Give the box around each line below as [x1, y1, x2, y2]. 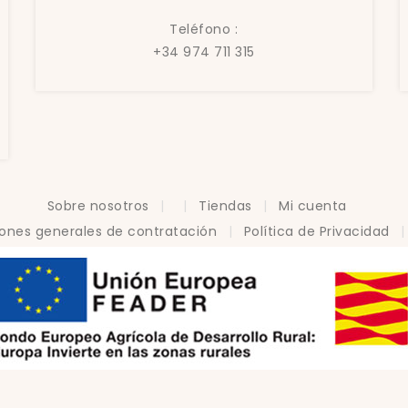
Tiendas [199, 197, 256, 215]
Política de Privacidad [243, 222, 393, 240]
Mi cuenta [279, 197, 347, 215]
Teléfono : [169, 20, 239, 38]
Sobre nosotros [46, 197, 153, 215]
